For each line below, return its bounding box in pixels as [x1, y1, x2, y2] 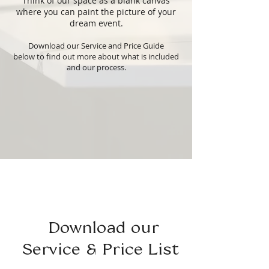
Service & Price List [22, 239, 185, 258]
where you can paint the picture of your [16, 6, 176, 17]
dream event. [69, 17, 123, 29]
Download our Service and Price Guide [28, 40, 164, 51]
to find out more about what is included [37, 51, 179, 62]
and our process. [66, 62, 126, 73]
